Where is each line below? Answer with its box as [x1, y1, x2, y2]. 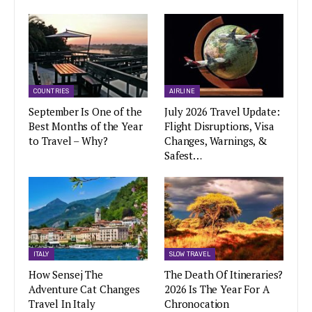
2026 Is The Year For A [164, 281, 270, 296]
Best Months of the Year [29, 118, 143, 133]
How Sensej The [29, 267, 103, 281]
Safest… [164, 148, 202, 162]
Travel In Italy [29, 296, 95, 311]
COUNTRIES [33, 87, 69, 95]
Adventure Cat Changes [29, 281, 140, 296]
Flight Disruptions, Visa [164, 118, 274, 133]
